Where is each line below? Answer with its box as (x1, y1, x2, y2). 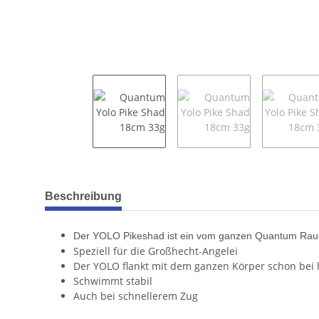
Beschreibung (45, 189, 122, 202)
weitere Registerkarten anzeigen (44, 182, 199, 196)
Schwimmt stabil (73, 273, 152, 288)
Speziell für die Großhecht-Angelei (73, 244, 238, 258)
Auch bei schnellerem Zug (73, 288, 198, 303)
